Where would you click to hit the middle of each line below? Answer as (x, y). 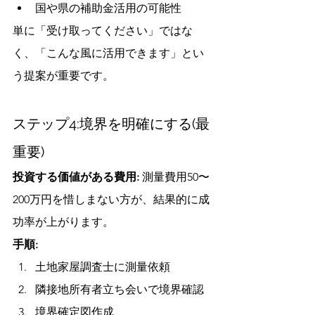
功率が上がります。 (63, 222)
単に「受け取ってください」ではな (103, 31)
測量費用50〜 (174, 177)
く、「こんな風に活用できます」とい (108, 53)
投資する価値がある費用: (76, 177)
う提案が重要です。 (63, 76)
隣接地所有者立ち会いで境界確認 (120, 289)
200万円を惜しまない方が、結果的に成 (111, 199)
